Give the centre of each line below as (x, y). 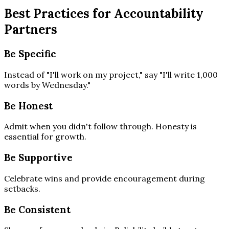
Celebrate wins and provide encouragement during (105, 178)
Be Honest (28, 106)
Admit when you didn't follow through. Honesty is (100, 127)
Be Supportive (38, 158)
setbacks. (22, 188)
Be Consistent (37, 209)
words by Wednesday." (47, 85)
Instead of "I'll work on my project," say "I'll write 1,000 (111, 75)
